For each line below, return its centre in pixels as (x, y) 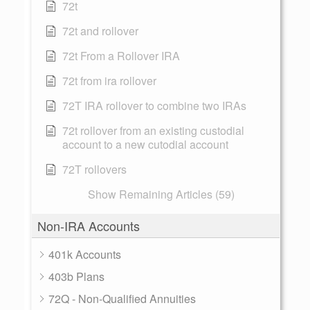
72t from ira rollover (109, 81)
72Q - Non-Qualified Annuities (122, 299)
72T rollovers (94, 169)
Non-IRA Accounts (89, 226)
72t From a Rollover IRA (121, 56)
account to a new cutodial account (145, 144)
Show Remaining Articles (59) (161, 194)
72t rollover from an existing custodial (153, 130)
